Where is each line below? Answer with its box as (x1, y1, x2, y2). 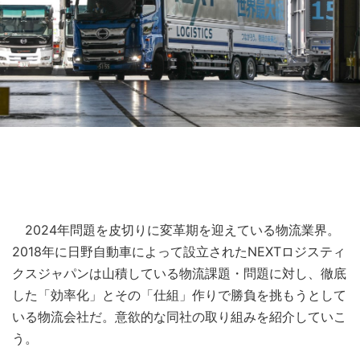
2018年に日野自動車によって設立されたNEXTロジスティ (12, 243, 346, 260)
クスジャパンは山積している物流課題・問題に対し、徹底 (12, 264, 346, 281)
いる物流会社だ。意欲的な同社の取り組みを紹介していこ (12, 308, 346, 325)
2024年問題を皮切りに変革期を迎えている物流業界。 (12, 221, 340, 238)
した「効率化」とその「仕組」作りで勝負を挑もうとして (12, 286, 346, 303)
